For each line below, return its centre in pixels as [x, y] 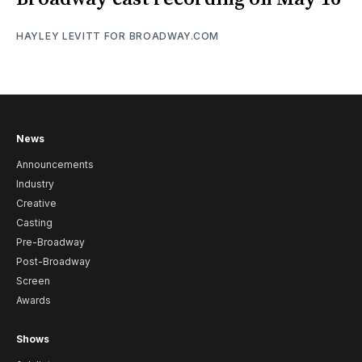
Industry [35, 184]
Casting [34, 223]
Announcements [55, 165]
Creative [36, 204]
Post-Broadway [53, 262]
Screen [33, 281]
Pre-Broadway [51, 242]
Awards [34, 301]
